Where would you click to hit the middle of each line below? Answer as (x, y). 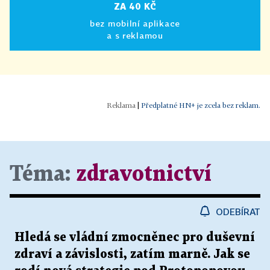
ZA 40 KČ (135, 6)
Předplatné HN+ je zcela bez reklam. (201, 105)
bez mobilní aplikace (135, 23)
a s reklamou (135, 35)
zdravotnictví (144, 174)
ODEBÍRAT (238, 212)
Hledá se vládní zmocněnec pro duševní (135, 237)
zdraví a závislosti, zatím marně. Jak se (132, 254)
